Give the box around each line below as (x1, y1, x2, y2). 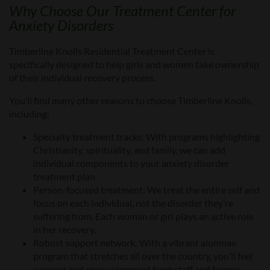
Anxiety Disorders (9, 16, 113, 34)
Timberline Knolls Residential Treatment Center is (9, 45, 215, 57)
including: (9, 107, 49, 119)
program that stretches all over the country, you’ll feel (33, 250, 253, 262)
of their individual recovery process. (9, 71, 155, 83)
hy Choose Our (23, 1, 110, 19)
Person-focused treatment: (33, 183, 147, 195)
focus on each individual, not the (33, 196, 168, 209)
